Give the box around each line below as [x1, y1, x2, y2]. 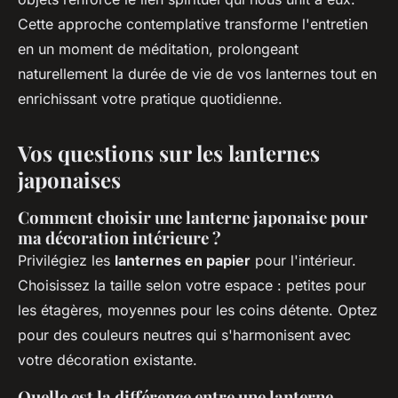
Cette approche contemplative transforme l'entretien [18, 15, 368, 34]
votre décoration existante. [18, 351, 197, 370]
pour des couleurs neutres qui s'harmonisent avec [18, 326, 351, 345]
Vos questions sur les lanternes [18, 139, 320, 168]
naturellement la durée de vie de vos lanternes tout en [18, 65, 377, 84]
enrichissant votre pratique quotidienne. [18, 90, 283, 108]
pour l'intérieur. [251, 251, 356, 270]
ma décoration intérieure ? [18, 227, 221, 250]
